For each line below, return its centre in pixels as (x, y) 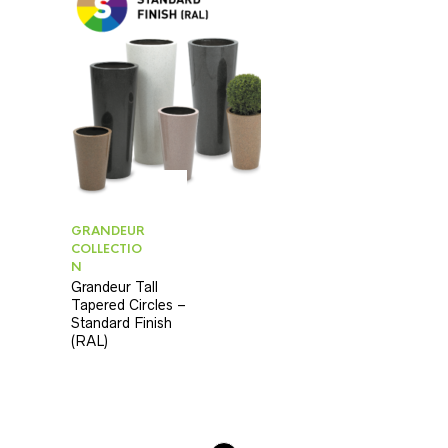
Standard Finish (121, 322)
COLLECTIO (106, 248)
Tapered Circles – (128, 304)
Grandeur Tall (114, 286)
